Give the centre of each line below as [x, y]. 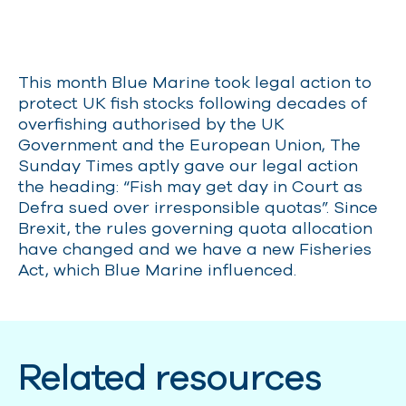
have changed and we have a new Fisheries [195, 248]
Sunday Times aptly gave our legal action [188, 165]
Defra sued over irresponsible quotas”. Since [198, 207]
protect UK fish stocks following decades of [193, 102]
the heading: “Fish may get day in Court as [190, 186]
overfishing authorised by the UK [151, 123]
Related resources [170, 376]
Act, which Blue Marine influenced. [157, 269]
